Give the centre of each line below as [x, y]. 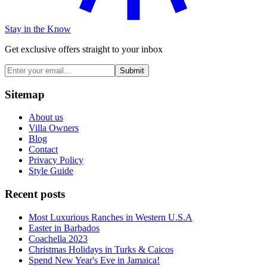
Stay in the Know [38, 29]
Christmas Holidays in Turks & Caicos [101, 249]
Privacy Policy [56, 160]
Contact [43, 150]
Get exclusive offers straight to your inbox [84, 49]
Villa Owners [54, 128]
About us [46, 117]
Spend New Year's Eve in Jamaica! [94, 260]
